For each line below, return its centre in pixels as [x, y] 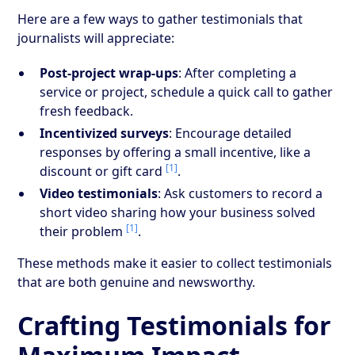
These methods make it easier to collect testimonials [175, 263]
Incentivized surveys [105, 133]
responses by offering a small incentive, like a [176, 152]
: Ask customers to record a [240, 193]
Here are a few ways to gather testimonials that [160, 19]
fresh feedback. [87, 111]
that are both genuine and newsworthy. [137, 282]
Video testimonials [99, 193]
